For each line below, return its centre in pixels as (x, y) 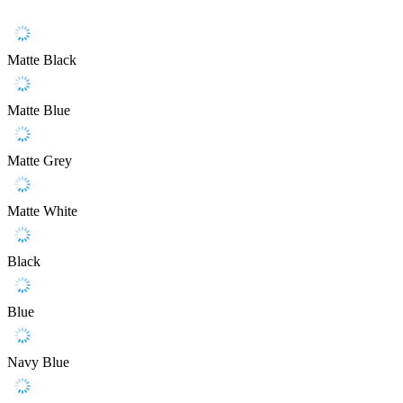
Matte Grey (40, 161)
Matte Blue (39, 111)
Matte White (42, 211)
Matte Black (42, 60)
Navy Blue (38, 363)
